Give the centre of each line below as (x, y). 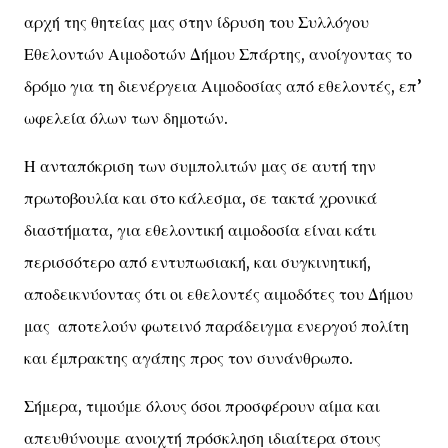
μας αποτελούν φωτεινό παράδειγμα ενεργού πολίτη (216, 326)
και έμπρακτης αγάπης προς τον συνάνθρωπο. (188, 358)
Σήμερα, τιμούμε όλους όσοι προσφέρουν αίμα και (202, 406)
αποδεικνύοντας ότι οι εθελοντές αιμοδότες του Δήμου (218, 294)
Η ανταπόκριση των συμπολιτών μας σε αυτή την (200, 166)
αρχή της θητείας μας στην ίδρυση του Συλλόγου (196, 22)
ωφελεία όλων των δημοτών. (126, 118)
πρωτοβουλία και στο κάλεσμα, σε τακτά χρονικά (200, 198)
